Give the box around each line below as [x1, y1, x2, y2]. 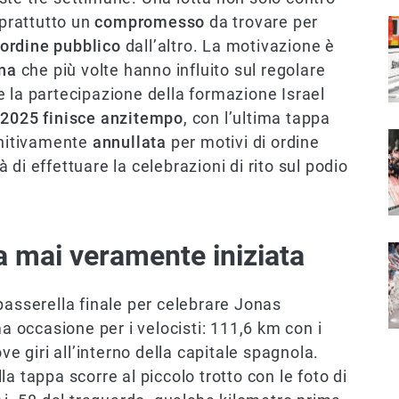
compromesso [94, 12, 206, 32]
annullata [92, 133, 171, 152]
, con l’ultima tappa [183, 109, 331, 128]
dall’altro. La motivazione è [120, 37, 336, 56]
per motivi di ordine [170, 133, 320, 152]
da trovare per [205, 12, 319, 32]
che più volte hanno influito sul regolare [16, 61, 326, 80]
